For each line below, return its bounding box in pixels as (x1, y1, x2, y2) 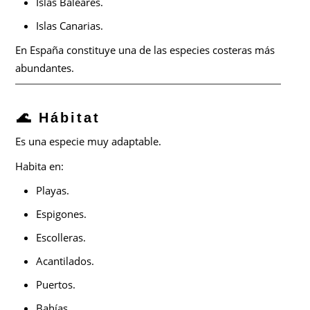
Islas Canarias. (36, 19, 104, 33)
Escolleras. (36, 230, 86, 245)
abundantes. (15, 61, 75, 75)
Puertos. (36, 277, 76, 292)
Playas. (36, 183, 70, 198)
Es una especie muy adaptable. (15, 134, 162, 149)
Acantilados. (36, 254, 95, 268)
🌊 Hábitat (17, 110, 101, 126)
